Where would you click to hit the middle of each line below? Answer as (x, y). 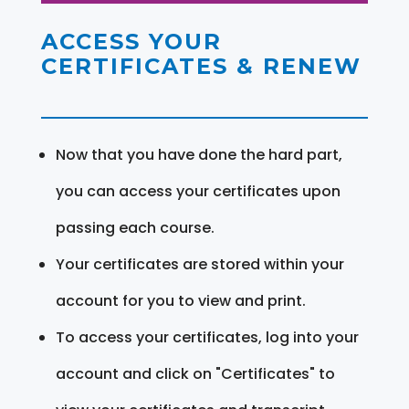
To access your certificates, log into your (207, 337)
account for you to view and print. (180, 300)
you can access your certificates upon (198, 191)
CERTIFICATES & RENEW (201, 66)
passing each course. (135, 227)
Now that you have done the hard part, (199, 154)
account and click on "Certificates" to (195, 373)
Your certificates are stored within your (199, 264)
